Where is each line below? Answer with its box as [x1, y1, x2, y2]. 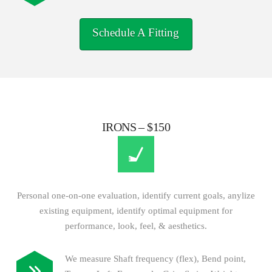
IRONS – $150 [101, 120, 171, 134]
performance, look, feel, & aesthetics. [64, 221, 207, 231]
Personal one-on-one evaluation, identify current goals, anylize [16, 191, 255, 201]
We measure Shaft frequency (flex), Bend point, [64, 254, 246, 264]
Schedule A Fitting [92, 26, 180, 39]
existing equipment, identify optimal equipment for [39, 206, 233, 216]
